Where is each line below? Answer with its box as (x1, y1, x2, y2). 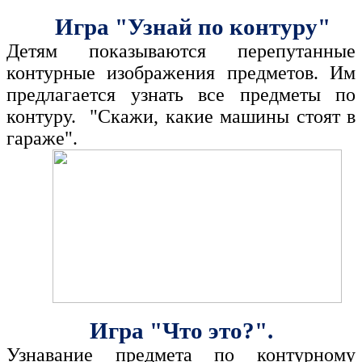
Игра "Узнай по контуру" (54, 14, 330, 40)
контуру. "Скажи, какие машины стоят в (6, 106, 356, 128)
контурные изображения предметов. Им (6, 62, 356, 84)
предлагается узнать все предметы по (6, 84, 356, 106)
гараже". (6, 128, 78, 149)
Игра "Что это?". (89, 318, 273, 344)
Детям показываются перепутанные (6, 40, 356, 62)
